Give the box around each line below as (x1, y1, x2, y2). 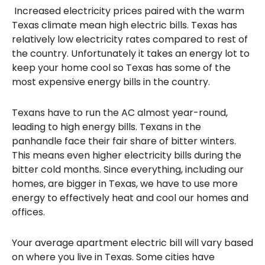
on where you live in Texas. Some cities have (12, 250, 215, 264)
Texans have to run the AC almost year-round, (12, 106, 228, 119)
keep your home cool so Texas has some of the (12, 61, 231, 75)
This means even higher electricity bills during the (12, 148, 241, 162)
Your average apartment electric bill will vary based (12, 236, 253, 250)
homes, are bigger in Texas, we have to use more (12, 177, 238, 190)
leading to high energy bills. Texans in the (12, 120, 201, 134)
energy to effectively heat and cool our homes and (12, 191, 248, 205)
